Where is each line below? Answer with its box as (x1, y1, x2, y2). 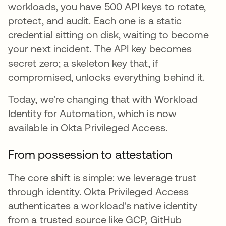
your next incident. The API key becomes (8, 42, 192, 54)
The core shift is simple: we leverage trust (8, 171, 197, 183)
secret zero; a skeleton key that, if (8, 56, 158, 69)
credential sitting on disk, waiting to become (8, 28, 209, 40)
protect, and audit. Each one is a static (8, 14, 182, 26)
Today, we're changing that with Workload (8, 93, 198, 105)
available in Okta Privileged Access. (8, 121, 167, 133)
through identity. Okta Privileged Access (8, 185, 189, 197)
